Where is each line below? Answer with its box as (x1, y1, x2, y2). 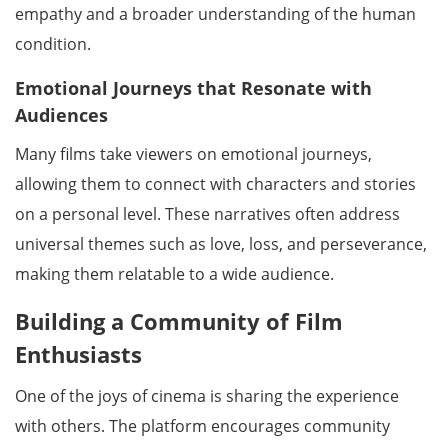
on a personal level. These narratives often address (15, 203, 400, 225)
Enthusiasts (15, 339, 142, 369)
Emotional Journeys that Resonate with (15, 76, 372, 100)
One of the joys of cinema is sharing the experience (15, 385, 399, 407)
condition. (15, 33, 91, 55)
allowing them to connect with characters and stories (15, 173, 416, 195)
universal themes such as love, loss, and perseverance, (15, 233, 427, 255)
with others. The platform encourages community (15, 415, 390, 437)
